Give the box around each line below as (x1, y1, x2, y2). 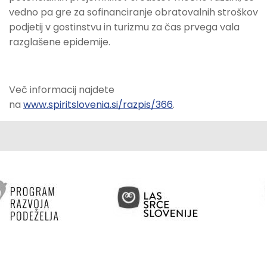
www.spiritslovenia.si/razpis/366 (23, 98, 173, 112)
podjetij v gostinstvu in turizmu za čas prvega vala (9, 20, 240, 35)
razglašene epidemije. (9, 35, 110, 49)
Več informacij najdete (9, 83, 114, 97)
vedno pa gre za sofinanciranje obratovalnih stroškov (9, 5, 258, 20)
